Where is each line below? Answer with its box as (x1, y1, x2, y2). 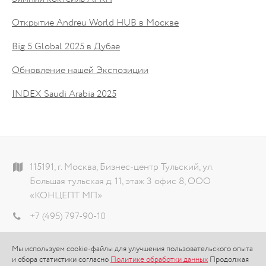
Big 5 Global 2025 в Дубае (12, 42, 120, 52)
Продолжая (208, 255, 249, 264)
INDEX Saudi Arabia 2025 (12, 89, 116, 99)
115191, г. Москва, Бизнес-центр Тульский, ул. (30, 163, 213, 173)
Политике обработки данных (110, 255, 208, 264)
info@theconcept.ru (30, 233, 113, 243)
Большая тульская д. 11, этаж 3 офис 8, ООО (30, 177, 211, 187)
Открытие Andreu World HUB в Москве (12, 18, 179, 28)
